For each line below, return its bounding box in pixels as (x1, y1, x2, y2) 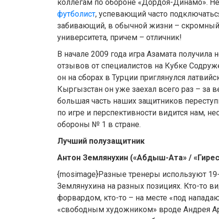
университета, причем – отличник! (57, 33, 182, 43)
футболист (57, 9, 95, 19)
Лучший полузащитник (57, 136, 145, 146)
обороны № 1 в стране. (57, 120, 141, 130)
